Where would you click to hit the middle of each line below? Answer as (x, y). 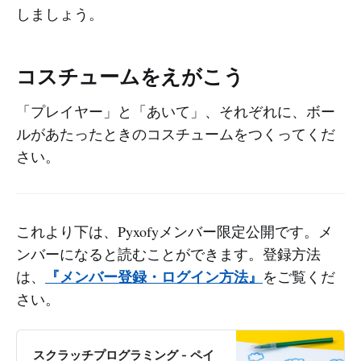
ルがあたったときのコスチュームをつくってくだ (176, 134)
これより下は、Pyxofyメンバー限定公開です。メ (174, 232)
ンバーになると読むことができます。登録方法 (168, 254)
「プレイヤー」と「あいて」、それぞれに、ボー (176, 112)
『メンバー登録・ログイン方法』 (154, 277)
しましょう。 (60, 14)
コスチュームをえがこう (130, 77)
